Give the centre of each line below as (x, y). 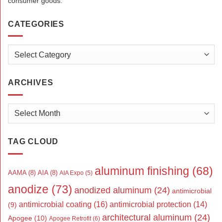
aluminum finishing (142, 171)
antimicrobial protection (150, 204)
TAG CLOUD (33, 141)
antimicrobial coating (55, 204)
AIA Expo (72, 173)
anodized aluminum (113, 190)
